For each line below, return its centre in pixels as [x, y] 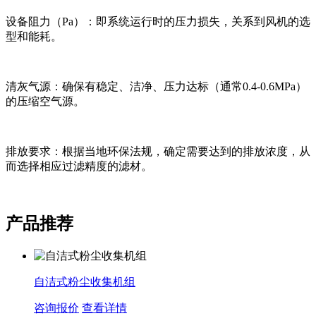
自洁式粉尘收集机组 [85, 281]
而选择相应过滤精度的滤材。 [79, 166]
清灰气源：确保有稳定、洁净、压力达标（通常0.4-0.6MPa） [156, 86]
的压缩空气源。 [45, 101]
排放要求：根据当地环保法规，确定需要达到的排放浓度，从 [158, 151]
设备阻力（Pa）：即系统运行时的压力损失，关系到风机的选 [158, 21]
